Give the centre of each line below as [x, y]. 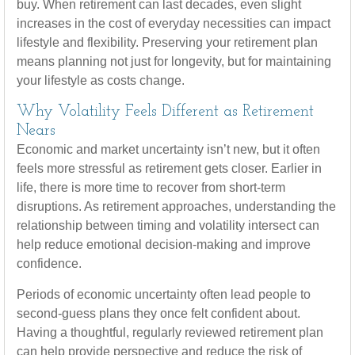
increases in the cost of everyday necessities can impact [174, 23]
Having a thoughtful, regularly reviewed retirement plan [170, 332]
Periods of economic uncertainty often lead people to [164, 294]
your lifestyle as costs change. [101, 80]
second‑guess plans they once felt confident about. [158, 313]
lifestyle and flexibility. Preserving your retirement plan [167, 42]
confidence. [49, 263]
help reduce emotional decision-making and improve [164, 244]
